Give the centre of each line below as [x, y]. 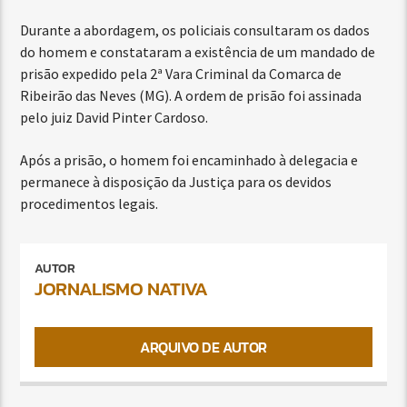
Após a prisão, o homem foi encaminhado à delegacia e [189, 159]
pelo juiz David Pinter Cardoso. [114, 118]
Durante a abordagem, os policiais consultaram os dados [195, 30]
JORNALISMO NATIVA [121, 289]
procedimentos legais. [89, 203]
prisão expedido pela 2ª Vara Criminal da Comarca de [181, 74]
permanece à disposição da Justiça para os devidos [176, 181]
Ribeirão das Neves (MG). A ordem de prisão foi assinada [191, 96]
